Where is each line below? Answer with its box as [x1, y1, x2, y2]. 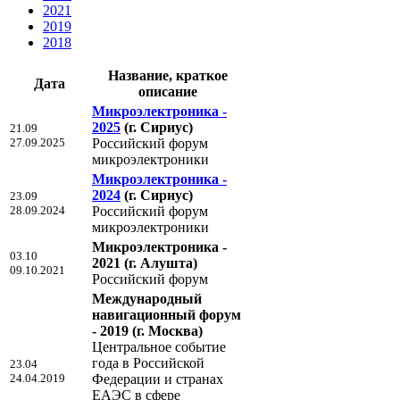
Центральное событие [92, 338, 226, 354]
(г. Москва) [132, 322, 203, 338]
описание [138, 83, 197, 99]
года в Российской [92, 354, 204, 371]
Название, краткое [108, 67, 228, 83]
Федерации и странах [92, 371, 223, 387]
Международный [92, 290, 202, 306]
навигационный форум [92, 306, 241, 322]
